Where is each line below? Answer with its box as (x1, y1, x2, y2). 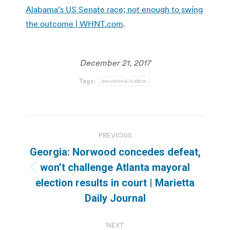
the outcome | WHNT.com (26, 18, 123, 29)
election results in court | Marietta (35, 176, 195, 189)
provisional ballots (101, 78, 147, 84)
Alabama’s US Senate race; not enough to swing (26, 4, 203, 14)
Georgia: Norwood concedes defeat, (29, 145, 201, 158)
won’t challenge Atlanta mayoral (40, 161, 190, 174)
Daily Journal (84, 191, 146, 204)
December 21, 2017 (80, 57, 150, 68)
